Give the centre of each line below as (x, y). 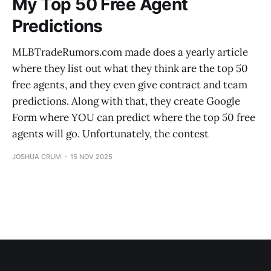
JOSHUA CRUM (37, 156)
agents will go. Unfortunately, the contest (110, 133)
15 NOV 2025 (91, 156)
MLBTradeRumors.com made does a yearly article (130, 52)
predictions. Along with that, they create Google (126, 101)
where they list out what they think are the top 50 (130, 68)
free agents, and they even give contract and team (130, 84)
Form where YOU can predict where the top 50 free (134, 117)
